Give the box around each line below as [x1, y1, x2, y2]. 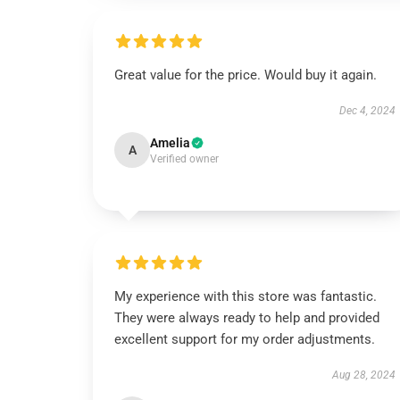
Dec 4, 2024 [338, 104, 396, 117]
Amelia [150, 136, 190, 150]
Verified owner [150, 153, 219, 165]
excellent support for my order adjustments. [114, 331, 375, 347]
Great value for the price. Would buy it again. [114, 67, 377, 83]
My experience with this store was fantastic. [114, 288, 377, 304]
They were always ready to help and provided [114, 310, 379, 326]
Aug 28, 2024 [331, 369, 396, 381]
